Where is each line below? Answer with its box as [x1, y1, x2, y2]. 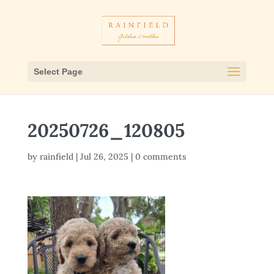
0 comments [135, 151, 187, 162]
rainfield [39, 151, 73, 162]
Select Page [33, 67, 83, 76]
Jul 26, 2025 [80, 151, 128, 162]
